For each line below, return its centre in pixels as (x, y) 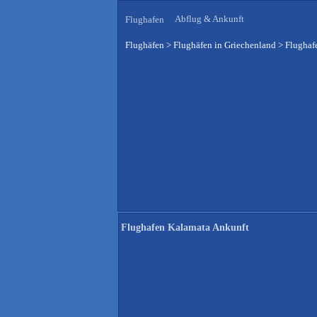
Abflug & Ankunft (209, 19)
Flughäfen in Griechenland (225, 45)
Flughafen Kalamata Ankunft (185, 228)
